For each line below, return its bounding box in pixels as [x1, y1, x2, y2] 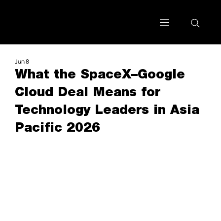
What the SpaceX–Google [14, 69, 185, 81]
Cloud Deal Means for [14, 87, 160, 99]
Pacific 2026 [14, 122, 100, 134]
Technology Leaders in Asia [14, 105, 199, 116]
